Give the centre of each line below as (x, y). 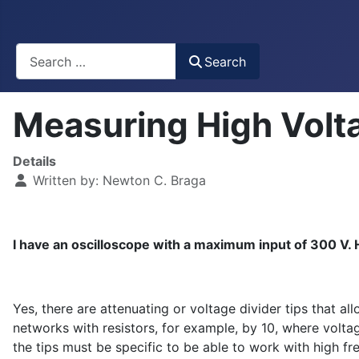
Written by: (66, 181)
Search (226, 61)
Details (34, 161)
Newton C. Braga (154, 181)
